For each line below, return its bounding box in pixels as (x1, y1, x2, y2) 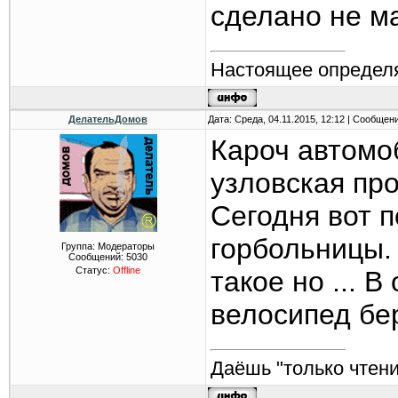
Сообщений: (68, 251, 126, 262)
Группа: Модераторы (61, 241, 155, 251)
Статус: (76, 265, 113, 275)
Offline (113, 265, 140, 275)
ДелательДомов (68, 114, 147, 124)
